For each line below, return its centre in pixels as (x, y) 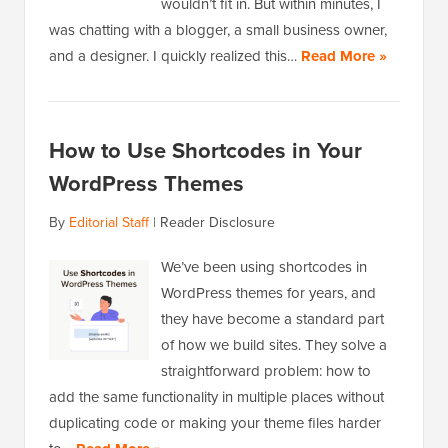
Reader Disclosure (217, 223)
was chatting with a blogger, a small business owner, (218, 30)
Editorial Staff (109, 223)
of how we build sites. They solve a (274, 345)
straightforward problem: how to (266, 371)
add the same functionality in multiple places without (216, 397)
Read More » (344, 56)
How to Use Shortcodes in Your (205, 151)
